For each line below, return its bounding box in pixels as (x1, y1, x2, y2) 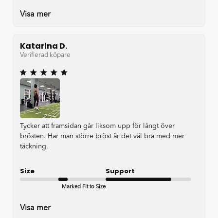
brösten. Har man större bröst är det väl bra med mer (20, 133, 184, 140)
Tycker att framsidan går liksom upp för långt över (20, 123, 175, 130)
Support (105, 166, 135, 176)
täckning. (20, 143, 48, 150)
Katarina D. (20, 40, 67, 52)
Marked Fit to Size (61, 184, 106, 190)
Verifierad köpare (20, 52, 71, 59)
